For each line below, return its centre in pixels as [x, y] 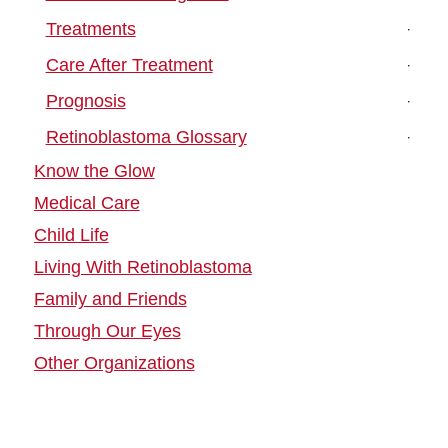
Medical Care [86, 203]
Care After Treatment [129, 65]
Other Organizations [114, 363]
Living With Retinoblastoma [142, 267]
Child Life [71, 235]
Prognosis [85, 101]
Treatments [90, 29]
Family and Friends [110, 299]
